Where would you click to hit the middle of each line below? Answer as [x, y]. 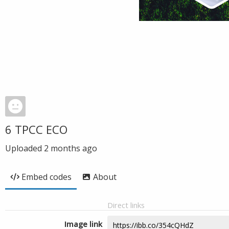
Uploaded [25, 148]
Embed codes [47, 177]
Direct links [126, 205]
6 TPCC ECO [36, 129]
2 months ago [71, 148]
